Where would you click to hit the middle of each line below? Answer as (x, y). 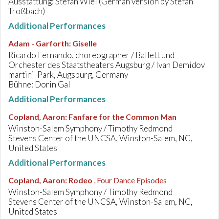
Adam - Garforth (39, 43)
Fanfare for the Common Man (122, 117)
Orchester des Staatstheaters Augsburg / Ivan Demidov (107, 65)
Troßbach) (27, 11)
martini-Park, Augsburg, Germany (68, 75)
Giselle (85, 43)
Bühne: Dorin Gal (39, 84)
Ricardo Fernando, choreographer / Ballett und (91, 55)
